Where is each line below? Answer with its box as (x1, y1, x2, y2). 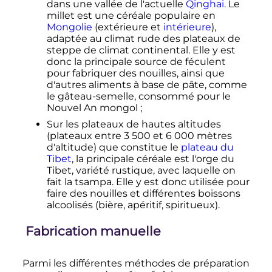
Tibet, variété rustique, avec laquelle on (46, 165, 236, 177)
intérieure (163, 21, 211, 33)
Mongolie (46, 21, 92, 33)
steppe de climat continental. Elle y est (46, 44, 236, 56)
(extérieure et (92, 21, 163, 33)
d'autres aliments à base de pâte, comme (46, 79, 247, 91)
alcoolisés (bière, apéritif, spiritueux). (46, 199, 220, 211)
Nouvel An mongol (46, 102, 138, 114)
